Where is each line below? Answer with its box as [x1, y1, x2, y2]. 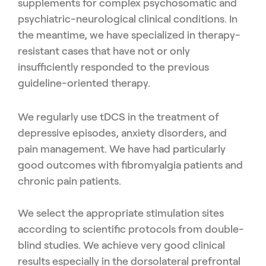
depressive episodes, [18, 127, 121, 140]
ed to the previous [121, 61, 209, 74]
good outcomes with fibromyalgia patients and [18, 159, 243, 172]
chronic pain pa [18, 175, 91, 188]
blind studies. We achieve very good [18, 239, 192, 252]
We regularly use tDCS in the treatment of [18, 111, 219, 123]
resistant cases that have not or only [18, 45, 190, 58]
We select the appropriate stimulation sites [18, 207, 224, 220]
